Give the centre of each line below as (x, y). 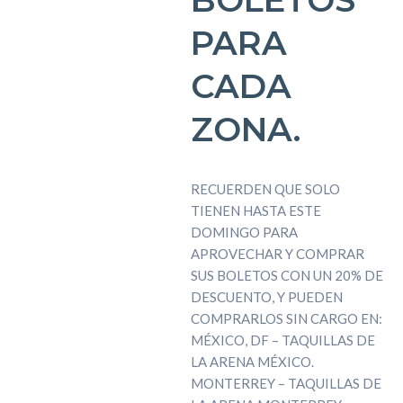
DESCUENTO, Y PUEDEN (266, 296)
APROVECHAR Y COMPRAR (277, 253)
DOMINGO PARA (244, 232)
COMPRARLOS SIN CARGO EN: (286, 318)
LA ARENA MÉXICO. (252, 361)
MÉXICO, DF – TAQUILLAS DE (282, 340)
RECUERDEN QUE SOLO (265, 188)
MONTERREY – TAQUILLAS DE (286, 383)
